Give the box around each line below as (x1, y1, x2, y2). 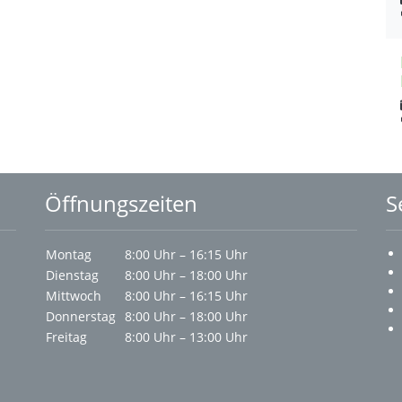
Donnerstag (46, 308, 116, 325)
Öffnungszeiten (45, 188, 197, 218)
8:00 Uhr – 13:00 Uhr (118, 328, 248, 345)
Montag (46, 246, 92, 263)
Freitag (46, 328, 87, 345)
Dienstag (46, 267, 99, 284)
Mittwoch (46, 287, 101, 304)
